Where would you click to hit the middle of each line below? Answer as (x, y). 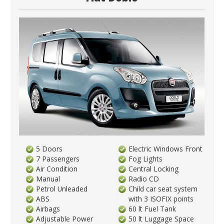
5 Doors (49, 148)
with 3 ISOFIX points (161, 198)
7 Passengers (58, 158)
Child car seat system (163, 188)
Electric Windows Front (166, 148)
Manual (48, 178)
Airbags (48, 208)
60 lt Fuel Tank (152, 208)
